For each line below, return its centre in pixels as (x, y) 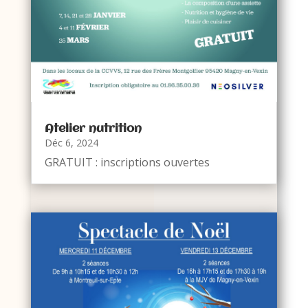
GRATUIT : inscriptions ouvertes (127, 163)
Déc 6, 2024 (71, 143)
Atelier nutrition (93, 129)
